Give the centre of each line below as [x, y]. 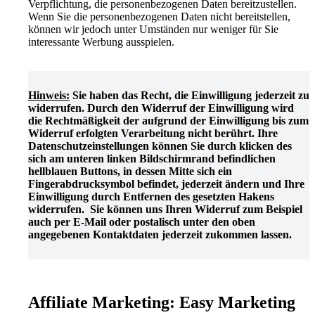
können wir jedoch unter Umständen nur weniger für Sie [153, 29]
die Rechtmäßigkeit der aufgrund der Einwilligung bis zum [168, 120]
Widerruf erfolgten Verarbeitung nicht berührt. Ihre [153, 133]
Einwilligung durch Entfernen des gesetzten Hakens [151, 196]
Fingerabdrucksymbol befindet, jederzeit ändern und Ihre [166, 184]
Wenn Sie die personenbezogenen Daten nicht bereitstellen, [159, 16]
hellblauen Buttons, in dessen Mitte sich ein [130, 171]
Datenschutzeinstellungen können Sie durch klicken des [160, 146]
